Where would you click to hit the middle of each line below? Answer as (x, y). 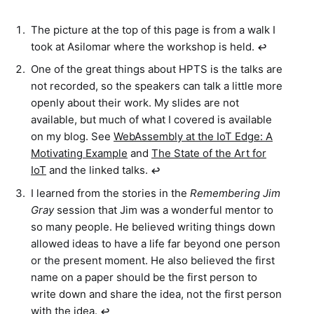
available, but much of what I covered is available (151, 120)
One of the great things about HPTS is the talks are (157, 69)
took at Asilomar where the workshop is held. (144, 46)
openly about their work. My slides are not (135, 103)
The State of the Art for (209, 153)
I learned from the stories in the (110, 193)
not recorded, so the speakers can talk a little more (157, 86)
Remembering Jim (235, 193)
